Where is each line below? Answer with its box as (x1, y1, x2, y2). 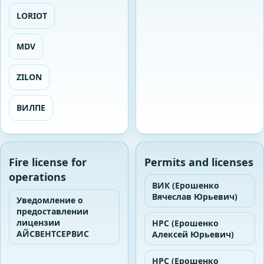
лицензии (16, 216, 60, 228)
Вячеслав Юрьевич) (152, 190, 237, 202)
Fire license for (9, 154, 87, 169)
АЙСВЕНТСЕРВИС (16, 227, 89, 239)
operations (9, 169, 66, 184)
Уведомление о (16, 194, 83, 206)
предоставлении (16, 205, 88, 217)
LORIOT (16, 10, 47, 22)
